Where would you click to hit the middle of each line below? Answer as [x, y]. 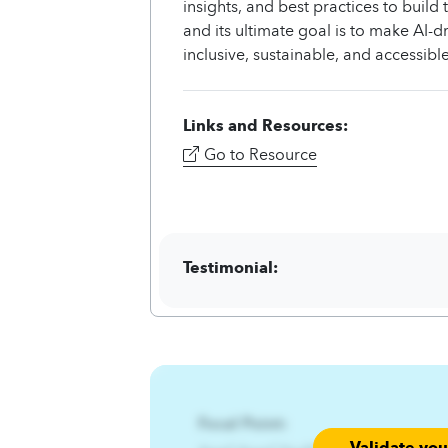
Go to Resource [260, 153]
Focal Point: [242, 422]
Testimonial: [230, 266]
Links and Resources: [265, 124]
